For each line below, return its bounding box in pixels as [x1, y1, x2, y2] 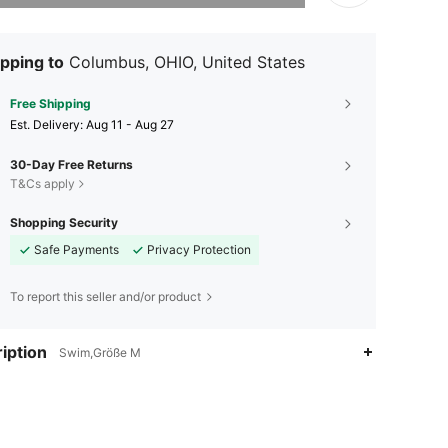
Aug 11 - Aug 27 [86, 116, 174, 132]
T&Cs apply [10, 175, 75, 191]
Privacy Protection [147, 241, 251, 257]
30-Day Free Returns [10, 156, 133, 172]
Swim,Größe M [59, 344, 141, 360]
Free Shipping [10, 95, 91, 111]
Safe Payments [34, 241, 119, 257]
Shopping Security [10, 214, 118, 230]
